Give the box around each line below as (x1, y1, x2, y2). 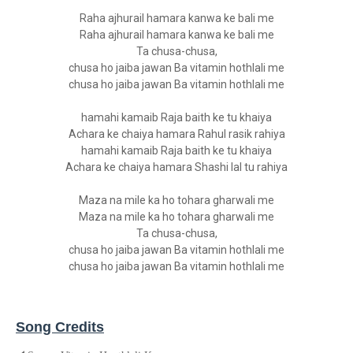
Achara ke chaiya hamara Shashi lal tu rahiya (65, 161, 288, 173)
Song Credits (16, 319, 104, 335)
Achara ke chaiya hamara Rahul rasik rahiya (68, 128, 285, 140)
